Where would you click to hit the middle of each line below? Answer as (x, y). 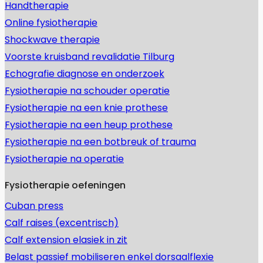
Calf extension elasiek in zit (66, 240)
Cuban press (34, 205)
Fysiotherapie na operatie (64, 159)
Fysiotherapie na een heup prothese (89, 124)
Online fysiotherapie (51, 22)
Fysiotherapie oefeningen (65, 185)
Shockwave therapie (52, 39)
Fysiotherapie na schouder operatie (87, 90)
